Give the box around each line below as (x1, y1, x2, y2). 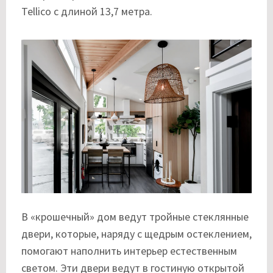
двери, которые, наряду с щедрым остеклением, (21, 227, 252, 241)
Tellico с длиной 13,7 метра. (21, 4, 152, 19)
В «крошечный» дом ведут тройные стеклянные (21, 210, 249, 224)
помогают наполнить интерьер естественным (21, 244, 237, 258)
